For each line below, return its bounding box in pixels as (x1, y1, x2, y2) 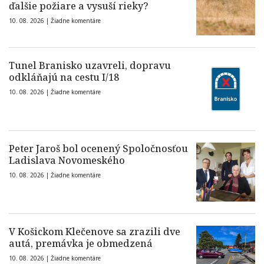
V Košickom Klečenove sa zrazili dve (9, 225, 180, 239)
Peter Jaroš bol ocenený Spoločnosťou (9, 142, 188, 156)
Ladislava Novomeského (9, 154, 125, 167)
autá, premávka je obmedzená (9, 237, 153, 250)
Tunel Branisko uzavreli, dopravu (9, 59, 171, 72)
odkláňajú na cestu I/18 (9, 71, 119, 84)
